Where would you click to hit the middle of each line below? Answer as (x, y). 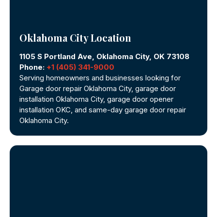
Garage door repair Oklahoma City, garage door (98, 88)
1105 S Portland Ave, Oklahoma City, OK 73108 (104, 56)
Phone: (33, 67)
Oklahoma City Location (75, 37)
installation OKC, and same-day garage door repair (103, 109)
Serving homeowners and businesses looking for (100, 77)
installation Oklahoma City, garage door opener (96, 99)
